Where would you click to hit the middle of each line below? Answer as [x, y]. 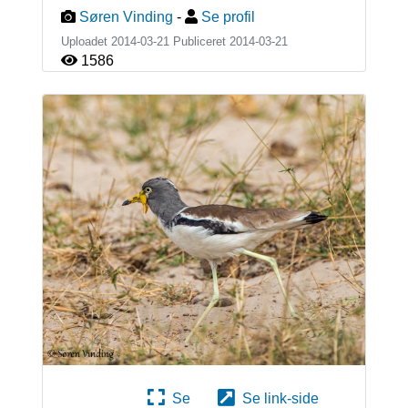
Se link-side [277, 398]
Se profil [228, 17]
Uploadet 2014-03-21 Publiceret [145, 42]
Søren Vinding [126, 17]
